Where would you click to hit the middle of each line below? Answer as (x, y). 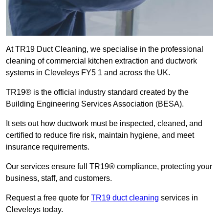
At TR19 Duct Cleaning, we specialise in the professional (105, 49)
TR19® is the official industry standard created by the (97, 92)
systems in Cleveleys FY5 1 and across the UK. (89, 73)
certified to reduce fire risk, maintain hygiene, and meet (100, 135)
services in (178, 198)
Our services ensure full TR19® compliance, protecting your (109, 167)
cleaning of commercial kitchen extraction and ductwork (101, 61)
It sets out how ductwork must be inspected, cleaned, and (104, 124)
